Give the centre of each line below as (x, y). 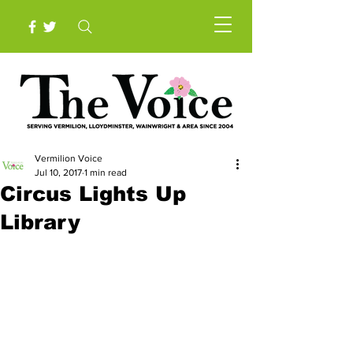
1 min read (106, 173)
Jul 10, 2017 (58, 173)
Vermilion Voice (69, 158)
